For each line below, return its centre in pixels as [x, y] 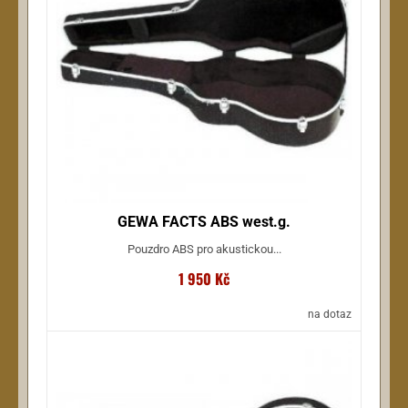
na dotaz [330, 314]
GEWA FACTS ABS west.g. [204, 222]
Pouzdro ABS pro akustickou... [204, 250]
